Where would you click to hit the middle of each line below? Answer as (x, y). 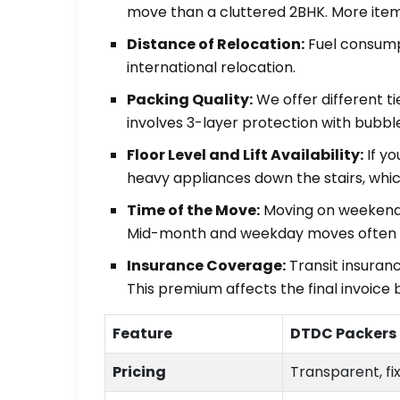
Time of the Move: (193, 210)
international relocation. (211, 67)
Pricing (139, 372)
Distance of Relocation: (216, 44)
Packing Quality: (190, 100)
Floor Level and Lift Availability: (245, 155)
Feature (142, 333)
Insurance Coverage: (206, 266)
